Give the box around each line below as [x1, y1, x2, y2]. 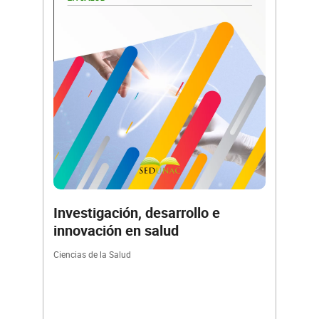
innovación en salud [53, 221, 179, 241]
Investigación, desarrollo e [53, 203, 220, 223]
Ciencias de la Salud [53, 249, 131, 261]
